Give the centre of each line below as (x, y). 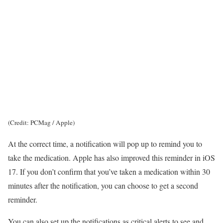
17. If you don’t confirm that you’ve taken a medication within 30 (109, 172)
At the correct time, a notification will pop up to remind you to (105, 144)
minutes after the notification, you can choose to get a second (103, 186)
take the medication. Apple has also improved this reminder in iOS (111, 158)
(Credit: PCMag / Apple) (41, 123)
